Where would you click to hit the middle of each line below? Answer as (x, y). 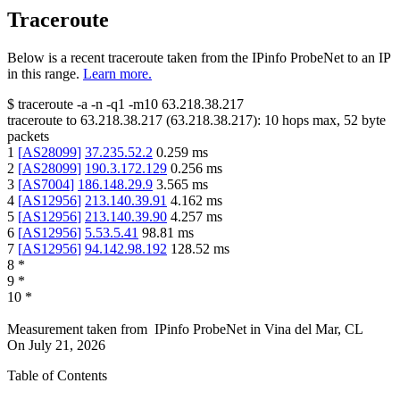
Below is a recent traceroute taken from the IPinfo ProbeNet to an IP (199, 58)
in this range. (43, 74)
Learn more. (117, 74)
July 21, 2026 (67, 346)
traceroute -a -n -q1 (71, 104)
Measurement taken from (77, 329)
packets (28, 137)
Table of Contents (57, 376)
